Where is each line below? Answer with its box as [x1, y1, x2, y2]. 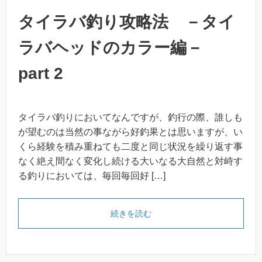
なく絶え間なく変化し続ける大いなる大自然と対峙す [18, 156, 243, 166]
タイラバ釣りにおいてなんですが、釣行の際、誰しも [18, 112, 243, 122]
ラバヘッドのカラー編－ [18, 39, 219, 57]
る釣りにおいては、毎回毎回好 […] [18, 171, 166, 181]
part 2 [18, 64, 63, 82]
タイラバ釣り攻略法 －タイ [18, 13, 235, 31]
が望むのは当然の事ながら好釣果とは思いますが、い [18, 127, 243, 137]
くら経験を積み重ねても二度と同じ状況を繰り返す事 [18, 142, 243, 151]
